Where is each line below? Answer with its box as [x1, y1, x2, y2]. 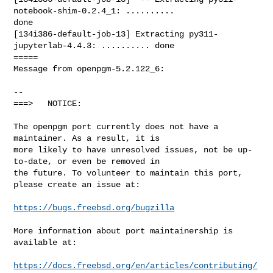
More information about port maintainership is [13, 225, 233, 236]
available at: [13, 237, 77, 247]
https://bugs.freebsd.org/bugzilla [13, 202, 175, 213]
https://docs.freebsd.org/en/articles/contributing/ [13, 260, 258, 271]
